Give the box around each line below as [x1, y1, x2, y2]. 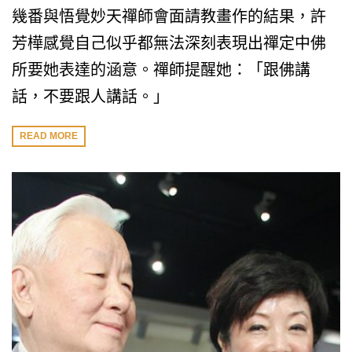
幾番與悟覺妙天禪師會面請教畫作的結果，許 [12, 8, 326, 25]
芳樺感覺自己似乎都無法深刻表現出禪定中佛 [12, 35, 326, 52]
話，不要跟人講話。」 [12, 88, 169, 105]
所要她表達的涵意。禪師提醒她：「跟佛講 [12, 61, 310, 79]
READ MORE [20, 130, 78, 142]
